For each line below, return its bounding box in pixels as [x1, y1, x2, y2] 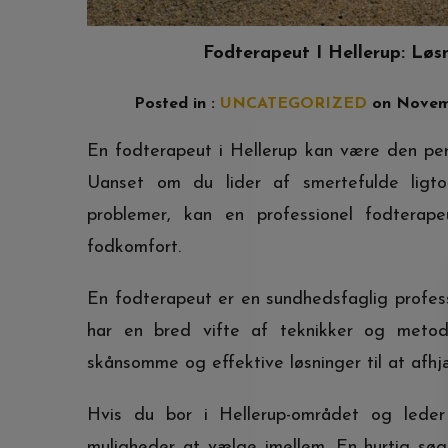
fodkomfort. [87, 237, 181, 257]
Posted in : [134, 95, 220, 112]
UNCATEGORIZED [220, 95, 367, 112]
